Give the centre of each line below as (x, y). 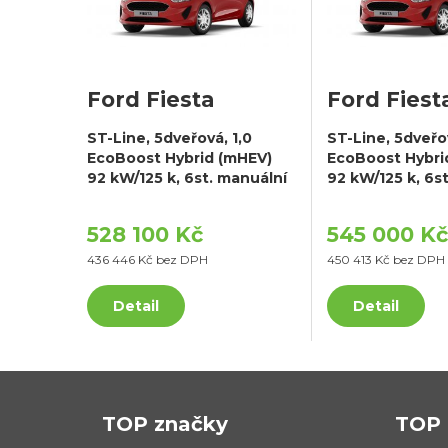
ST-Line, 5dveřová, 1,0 (169, 137)
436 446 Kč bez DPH (147, 259)
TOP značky (165, 423)
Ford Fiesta (150, 99)
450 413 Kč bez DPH (386, 259)
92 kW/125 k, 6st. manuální (187, 177)
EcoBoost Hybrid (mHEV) (179, 157)
